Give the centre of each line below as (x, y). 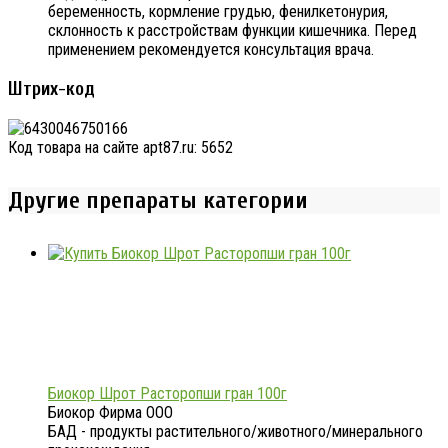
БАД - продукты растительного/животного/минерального (235, 431)
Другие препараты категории (158, 200)
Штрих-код (51, 88)
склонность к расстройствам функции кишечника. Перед (232, 31)
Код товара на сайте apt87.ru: (104, 147)
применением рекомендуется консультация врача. (211, 50)
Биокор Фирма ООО (110, 412)
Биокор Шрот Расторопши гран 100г (167, 393)
